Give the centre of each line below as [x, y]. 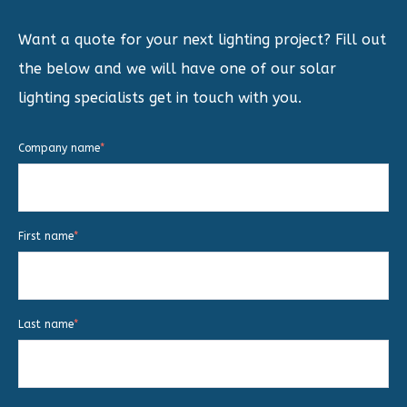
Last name [46, 324]
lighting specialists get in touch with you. [160, 97]
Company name [59, 148]
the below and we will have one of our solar [177, 68]
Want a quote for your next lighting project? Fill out [202, 39]
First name [46, 236]
